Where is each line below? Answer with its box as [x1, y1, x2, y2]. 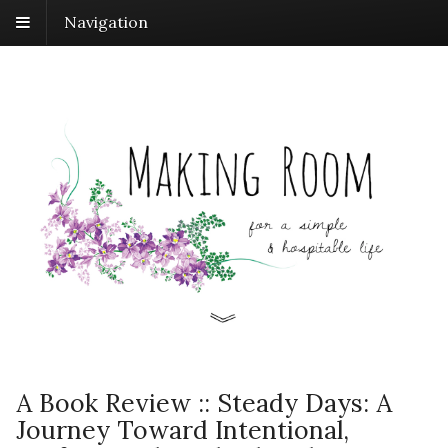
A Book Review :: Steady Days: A [16, 386, 392, 419]
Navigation [64, 11, 148, 32]
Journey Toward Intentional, [16, 413, 349, 446]
